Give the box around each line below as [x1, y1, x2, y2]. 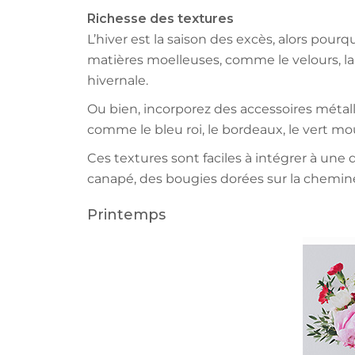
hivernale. [86, 73, 151, 89]
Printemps [86, 206, 166, 224]
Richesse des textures [86, 11, 234, 27]
